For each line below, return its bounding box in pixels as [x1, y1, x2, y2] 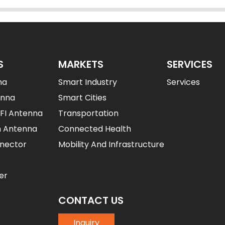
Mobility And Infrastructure [58, 138, 164, 150]
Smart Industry [58, 76, 117, 88]
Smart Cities [58, 91, 106, 103]
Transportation [58, 107, 119, 119]
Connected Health [58, 123, 131, 135]
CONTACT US [58, 193, 124, 207]
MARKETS [58, 57, 103, 71]
